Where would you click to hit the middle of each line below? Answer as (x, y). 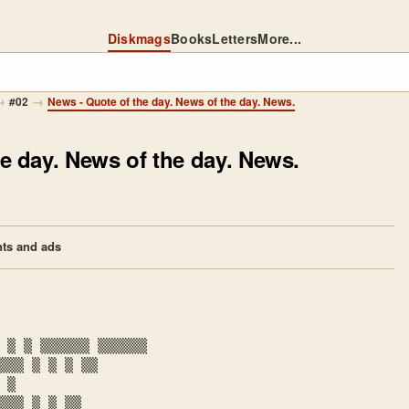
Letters (235, 38)
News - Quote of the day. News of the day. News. (171, 101)
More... (280, 38)
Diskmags (139, 38)
